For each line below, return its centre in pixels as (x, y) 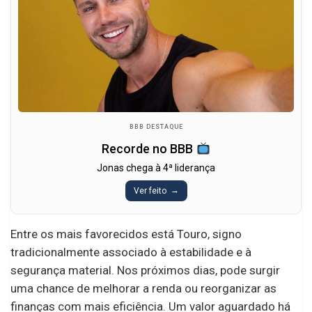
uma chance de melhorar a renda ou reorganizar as (143, 289)
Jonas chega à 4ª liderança (156, 168)
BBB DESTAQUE (156, 127)
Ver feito (150, 191)
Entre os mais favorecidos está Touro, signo (126, 234)
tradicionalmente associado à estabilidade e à (131, 252)
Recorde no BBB (149, 149)
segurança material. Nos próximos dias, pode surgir (145, 271)
